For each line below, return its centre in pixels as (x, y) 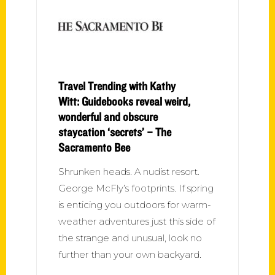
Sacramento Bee (94, 147)
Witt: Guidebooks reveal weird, (124, 101)
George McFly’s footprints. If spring (136, 188)
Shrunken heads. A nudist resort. (129, 171)
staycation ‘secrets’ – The (115, 132)
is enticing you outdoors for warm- (135, 204)
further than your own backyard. (130, 254)
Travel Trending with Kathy (117, 86)
